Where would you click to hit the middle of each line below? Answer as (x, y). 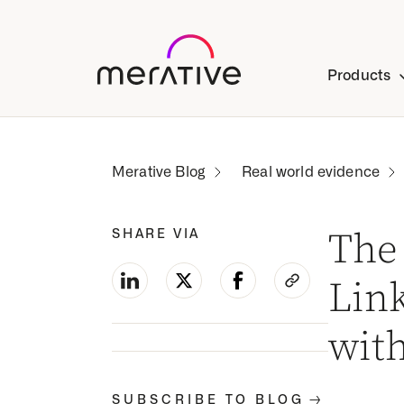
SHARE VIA (156, 233)
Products (359, 75)
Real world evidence (311, 172)
